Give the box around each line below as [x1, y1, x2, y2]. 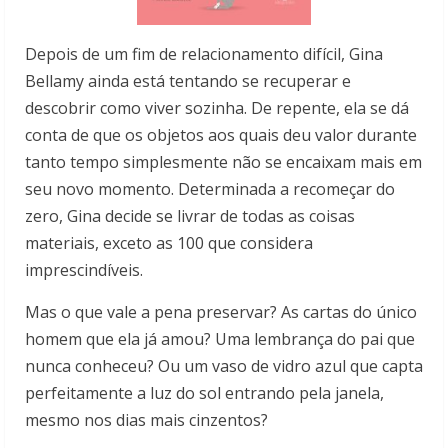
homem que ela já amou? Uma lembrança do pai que [25, 328, 415, 351]
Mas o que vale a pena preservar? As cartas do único [25, 301, 417, 324]
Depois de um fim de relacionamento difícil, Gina [25, 43, 383, 66]
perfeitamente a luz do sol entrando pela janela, [25, 382, 384, 405]
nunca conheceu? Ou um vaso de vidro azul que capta [25, 355, 423, 378]
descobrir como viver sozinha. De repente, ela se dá [25, 97, 409, 120]
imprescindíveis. [25, 259, 143, 282]
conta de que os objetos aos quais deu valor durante [25, 124, 417, 147]
